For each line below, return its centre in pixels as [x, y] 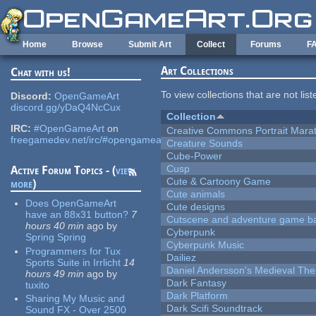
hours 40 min [55, 226]
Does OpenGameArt [71, 203]
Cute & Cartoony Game [219, 182]
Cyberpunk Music [206, 245]
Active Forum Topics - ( [63, 171]
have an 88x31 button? [77, 215]
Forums [266, 44]
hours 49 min [55, 273]
